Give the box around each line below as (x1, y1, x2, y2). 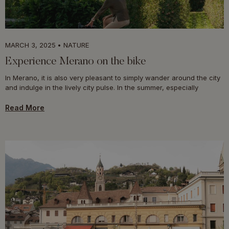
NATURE (63, 41, 89, 50)
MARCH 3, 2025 (5, 41, 56, 50)
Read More (5, 103, 44, 112)
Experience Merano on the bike (5, 56, 146, 68)
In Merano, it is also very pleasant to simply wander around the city (5, 74, 220, 82)
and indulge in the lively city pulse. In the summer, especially (5, 83, 198, 92)
